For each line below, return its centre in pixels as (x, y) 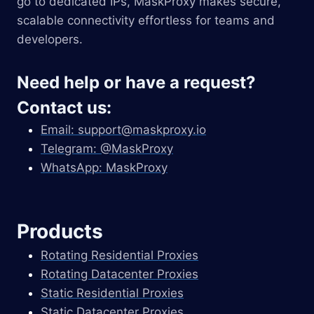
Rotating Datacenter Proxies (120, 274)
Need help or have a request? (136, 83)
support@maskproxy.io (142, 130)
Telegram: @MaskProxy (107, 149)
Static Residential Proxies (112, 293)
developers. (50, 40)
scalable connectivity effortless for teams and (146, 21)
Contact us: (64, 108)
